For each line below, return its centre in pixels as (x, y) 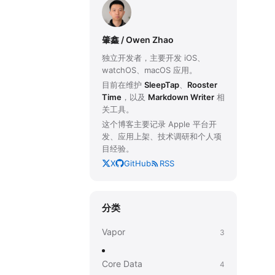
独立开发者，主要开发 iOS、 (153, 58)
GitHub (137, 164)
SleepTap (162, 85)
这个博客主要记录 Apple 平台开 (159, 124)
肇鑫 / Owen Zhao (138, 40)
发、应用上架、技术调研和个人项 (162, 137)
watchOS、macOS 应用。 (149, 70)
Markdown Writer (181, 97)
